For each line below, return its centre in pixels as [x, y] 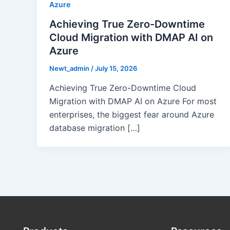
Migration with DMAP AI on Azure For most [133, 101]
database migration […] [95, 128]
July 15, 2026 [116, 69]
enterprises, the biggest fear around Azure [132, 114]
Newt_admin [70, 69]
